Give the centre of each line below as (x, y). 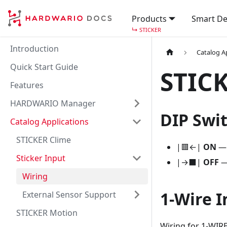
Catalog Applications (49, 122)
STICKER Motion (47, 213)
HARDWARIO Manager (53, 103)
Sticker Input (41, 158)
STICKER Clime (44, 140)
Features (27, 85)
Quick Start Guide (44, 67)
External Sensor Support (69, 195)
